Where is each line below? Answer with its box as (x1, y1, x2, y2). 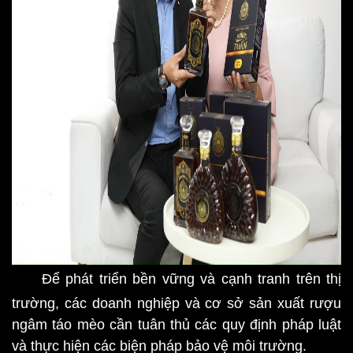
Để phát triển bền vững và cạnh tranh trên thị (41, 271, 341, 287)
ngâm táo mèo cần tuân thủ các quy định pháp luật (12, 317, 341, 333)
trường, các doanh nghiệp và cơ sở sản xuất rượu (12, 295, 341, 311)
